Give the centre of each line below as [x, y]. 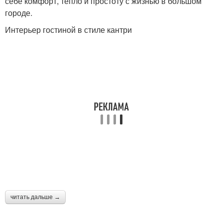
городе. [19, 12]
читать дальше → [35, 197]
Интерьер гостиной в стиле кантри [68, 29]
